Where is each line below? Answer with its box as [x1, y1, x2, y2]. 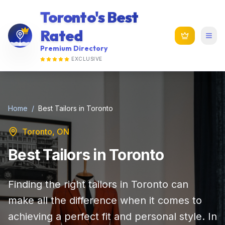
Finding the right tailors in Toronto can [8, 178, 188, 190]
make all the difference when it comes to [8, 194, 202, 206]
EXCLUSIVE [71, 56, 102, 62]
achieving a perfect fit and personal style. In [8, 210, 217, 222]
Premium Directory [40, 44, 107, 53]
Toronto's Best [40, 8, 139, 27]
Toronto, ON [22, 127, 69, 137]
